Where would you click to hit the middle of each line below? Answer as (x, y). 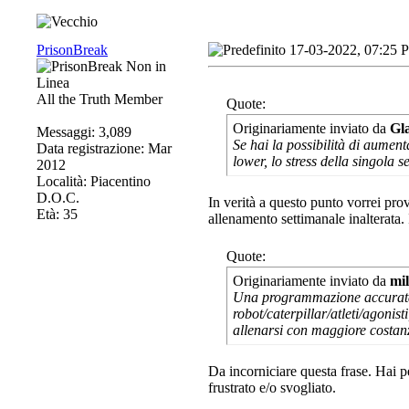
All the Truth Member (100, 99)
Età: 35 (57, 214)
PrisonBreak (72, 50)
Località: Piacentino (94, 181)
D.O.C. (58, 198)
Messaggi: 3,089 (84, 132)
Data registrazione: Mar (104, 148)
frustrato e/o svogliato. (272, 388)
